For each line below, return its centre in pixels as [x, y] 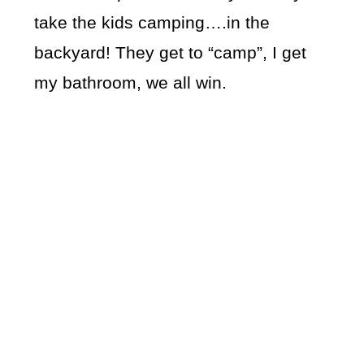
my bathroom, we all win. [131, 83]
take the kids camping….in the [152, 23]
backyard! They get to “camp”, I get [171, 53]
